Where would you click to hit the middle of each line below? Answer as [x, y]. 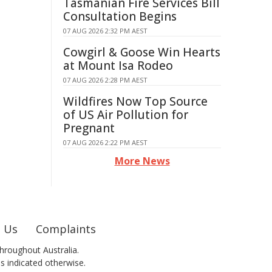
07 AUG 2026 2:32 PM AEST [105, 31]
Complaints [66, 229]
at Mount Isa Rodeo [118, 66]
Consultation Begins [120, 16]
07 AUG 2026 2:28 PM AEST [105, 80]
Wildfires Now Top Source [135, 101]
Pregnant [89, 128]
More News [142, 161]
